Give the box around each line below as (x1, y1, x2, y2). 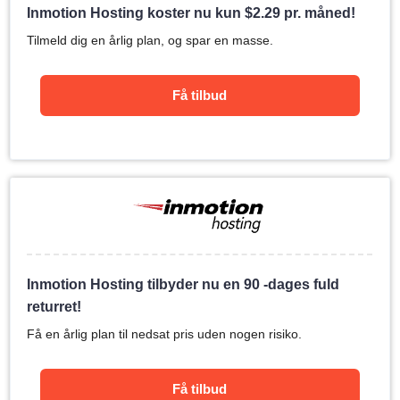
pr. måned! (280, 5, 356, 21)
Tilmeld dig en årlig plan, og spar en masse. (27, 33, 274, 47)
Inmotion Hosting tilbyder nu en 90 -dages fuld (27, 277, 340, 292)
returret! (27, 299, 82, 314)
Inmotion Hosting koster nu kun (27, 5, 246, 21)
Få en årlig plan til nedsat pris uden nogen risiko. (27, 327, 303, 341)
